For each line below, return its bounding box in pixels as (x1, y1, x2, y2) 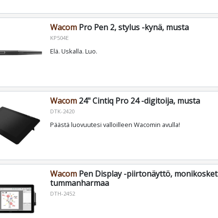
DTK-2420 (50, 107, 74, 115)
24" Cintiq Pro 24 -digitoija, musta (76, 95, 200, 106)
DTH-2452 (50, 190, 75, 198)
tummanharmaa (50, 178, 109, 189)
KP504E (50, 34, 69, 41)
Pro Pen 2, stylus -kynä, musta (76, 21, 189, 33)
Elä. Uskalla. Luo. (50, 47, 97, 56)
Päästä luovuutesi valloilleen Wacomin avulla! (50, 120, 180, 129)
